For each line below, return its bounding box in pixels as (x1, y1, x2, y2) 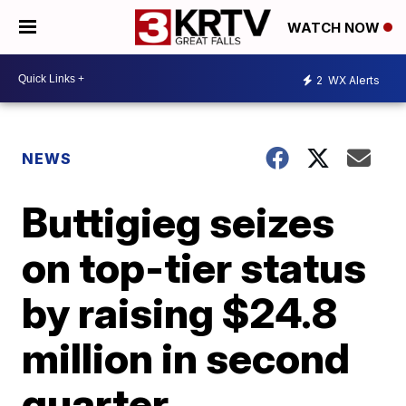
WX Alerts (325, 72, 380, 87)
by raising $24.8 (22, 287, 338, 338)
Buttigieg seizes (22, 197, 335, 247)
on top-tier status (22, 242, 367, 293)
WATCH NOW (287, 19, 383, 37)
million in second (22, 333, 351, 383)
